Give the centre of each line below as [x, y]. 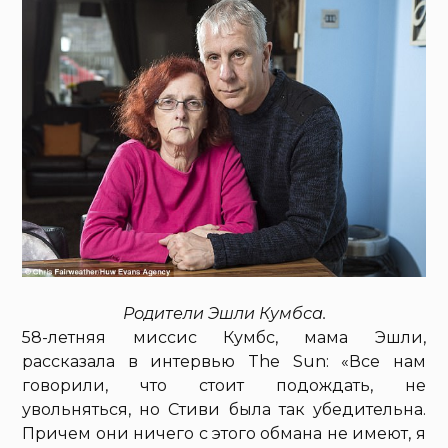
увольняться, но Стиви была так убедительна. [224, 410]
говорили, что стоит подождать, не [224, 386]
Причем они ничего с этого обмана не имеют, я [224, 434]
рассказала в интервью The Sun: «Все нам [224, 362]
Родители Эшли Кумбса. [224, 314]
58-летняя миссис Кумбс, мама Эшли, [224, 338]
